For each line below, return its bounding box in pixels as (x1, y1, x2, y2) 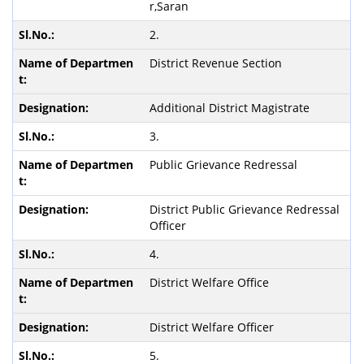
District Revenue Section (149, 55, 282, 71)
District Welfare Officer (149, 319, 274, 335)
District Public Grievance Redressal (149, 201, 340, 217)
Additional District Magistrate (149, 100, 310, 115)
